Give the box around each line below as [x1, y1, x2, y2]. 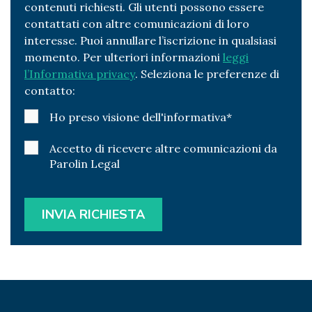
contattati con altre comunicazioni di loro [24, 17, 249, 31]
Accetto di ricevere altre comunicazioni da [49, 141, 277, 156]
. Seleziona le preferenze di [135, 67, 279, 81]
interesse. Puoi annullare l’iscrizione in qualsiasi [24, 33, 276, 48]
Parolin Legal [49, 157, 120, 171]
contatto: [24, 84, 75, 98]
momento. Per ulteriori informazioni [24, 50, 223, 65]
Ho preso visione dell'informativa [49, 110, 226, 125]
